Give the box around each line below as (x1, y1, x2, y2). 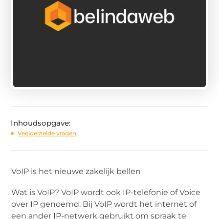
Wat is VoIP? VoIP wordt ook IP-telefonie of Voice (11, 187, 201, 197)
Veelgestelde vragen (18, 129, 77, 137)
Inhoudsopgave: (11, 118, 71, 128)
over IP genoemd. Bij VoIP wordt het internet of (11, 199, 197, 209)
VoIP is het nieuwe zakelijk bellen (11, 166, 141, 176)
